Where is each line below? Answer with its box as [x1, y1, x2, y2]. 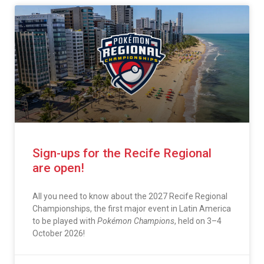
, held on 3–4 [174, 216, 222, 226]
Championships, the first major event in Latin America [32, 204, 231, 214]
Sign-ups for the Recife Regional [32, 146, 212, 161]
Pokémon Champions [97, 216, 174, 226]
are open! [32, 161, 84, 176]
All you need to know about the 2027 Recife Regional [32, 192, 227, 202]
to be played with [32, 216, 97, 226]
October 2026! [32, 229, 85, 239]
